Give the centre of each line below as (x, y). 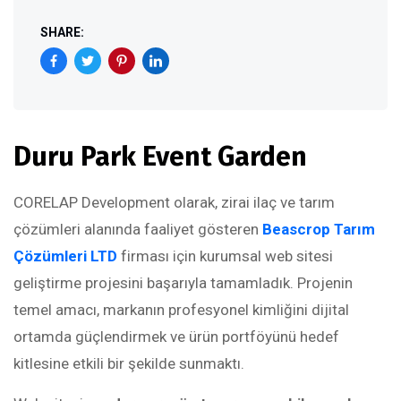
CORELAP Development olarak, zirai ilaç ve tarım (174, 202)
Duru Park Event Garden (160, 157)
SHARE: (62, 32)
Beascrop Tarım (319, 229)
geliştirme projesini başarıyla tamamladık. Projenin (183, 283)
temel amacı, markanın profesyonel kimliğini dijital (181, 310)
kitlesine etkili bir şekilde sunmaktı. (129, 363)
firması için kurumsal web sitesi (225, 256)
